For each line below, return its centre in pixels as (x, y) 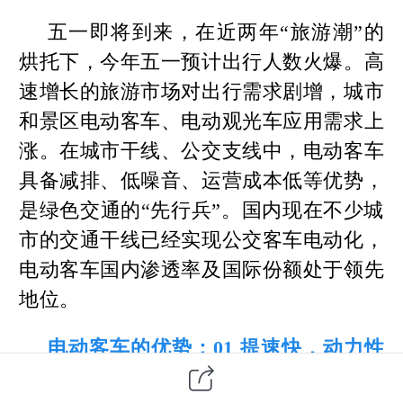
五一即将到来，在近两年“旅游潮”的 (216, 32)
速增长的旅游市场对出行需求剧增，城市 (201, 92)
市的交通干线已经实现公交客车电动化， (201, 240)
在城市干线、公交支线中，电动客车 (222, 151)
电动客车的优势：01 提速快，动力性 (216, 348)
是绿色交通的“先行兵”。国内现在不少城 (201, 210)
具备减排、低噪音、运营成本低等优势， (201, 181)
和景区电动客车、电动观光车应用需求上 (201, 121)
